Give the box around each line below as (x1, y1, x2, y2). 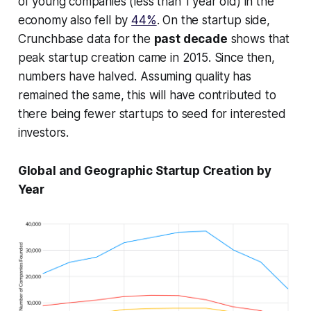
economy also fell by (17, 12, 132, 27)
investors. (17, 125, 69, 140)
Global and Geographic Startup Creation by (17, 163, 271, 178)
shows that (227, 31, 289, 46)
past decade (153, 31, 228, 46)
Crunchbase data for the (17, 31, 154, 46)
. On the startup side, (156, 12, 270, 27)
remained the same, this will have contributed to (17, 87, 276, 102)
